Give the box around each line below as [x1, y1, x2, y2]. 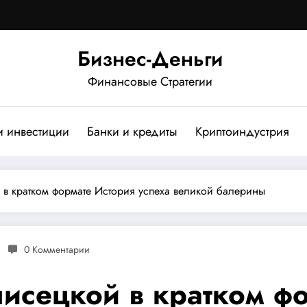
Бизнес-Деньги [77, 43, 223, 73]
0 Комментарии [24, 242, 90, 256]
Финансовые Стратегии [88, 72, 212, 90]
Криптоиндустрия [195, 122, 289, 140]
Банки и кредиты [86, 122, 177, 140]
